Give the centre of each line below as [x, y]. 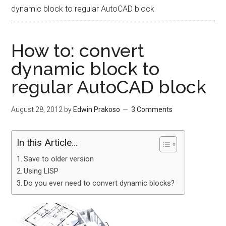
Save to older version [59, 159]
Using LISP [41, 171]
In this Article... [47, 143]
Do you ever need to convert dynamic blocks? [99, 183]
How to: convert [78, 50]
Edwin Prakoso [97, 109]
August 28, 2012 [37, 109]
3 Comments [152, 109]
